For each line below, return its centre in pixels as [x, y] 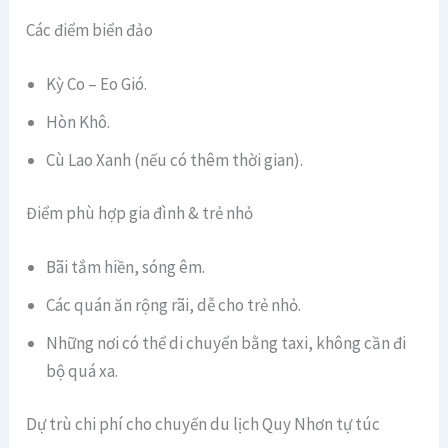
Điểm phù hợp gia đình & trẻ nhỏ [140, 213]
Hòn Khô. [78, 121]
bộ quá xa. [82, 370]
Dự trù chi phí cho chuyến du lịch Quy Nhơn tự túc [203, 424]
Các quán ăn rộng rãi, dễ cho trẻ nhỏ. [174, 304]
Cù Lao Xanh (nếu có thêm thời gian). [175, 159]
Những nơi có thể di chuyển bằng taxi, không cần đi [226, 342]
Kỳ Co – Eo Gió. [97, 83]
